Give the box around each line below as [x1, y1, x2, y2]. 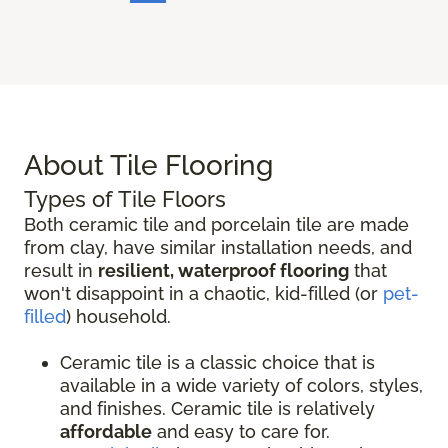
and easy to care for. [152, 420, 330, 442]
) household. [66, 305, 171, 327]
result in [24, 259, 98, 281]
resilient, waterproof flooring [98, 259, 349, 281]
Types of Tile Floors [24, 185, 226, 212]
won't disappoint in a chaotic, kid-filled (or [24, 282, 383, 304]
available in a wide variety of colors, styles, [60, 374, 423, 396]
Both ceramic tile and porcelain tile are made [24, 213, 409, 235]
